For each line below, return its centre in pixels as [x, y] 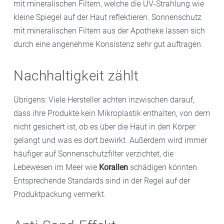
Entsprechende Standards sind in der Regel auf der [102, 180]
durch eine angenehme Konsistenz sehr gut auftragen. [108, 44]
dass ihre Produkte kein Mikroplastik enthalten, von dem [112, 113]
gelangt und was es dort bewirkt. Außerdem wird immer [110, 140]
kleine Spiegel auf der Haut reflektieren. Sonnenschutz [107, 17]
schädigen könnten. [163, 167]
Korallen [113, 167]
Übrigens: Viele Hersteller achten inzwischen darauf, [104, 99]
